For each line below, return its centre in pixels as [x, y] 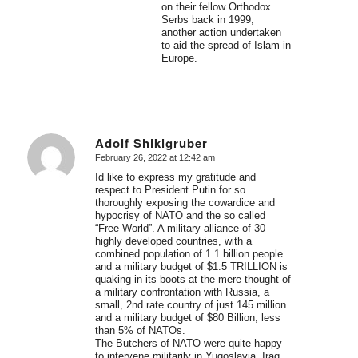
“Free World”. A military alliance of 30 [180, 229]
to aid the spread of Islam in [226, 45]
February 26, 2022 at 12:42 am [155, 158]
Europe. [179, 58]
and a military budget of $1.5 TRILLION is [191, 267]
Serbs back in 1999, [207, 19]
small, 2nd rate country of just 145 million [190, 305]
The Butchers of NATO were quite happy [188, 344]
